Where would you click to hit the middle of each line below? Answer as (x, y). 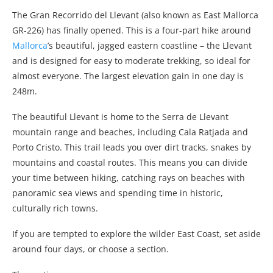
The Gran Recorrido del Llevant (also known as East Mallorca (135, 15)
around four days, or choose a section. (90, 249)
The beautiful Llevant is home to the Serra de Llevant (120, 117)
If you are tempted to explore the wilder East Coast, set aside (136, 234)
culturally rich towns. (55, 208)
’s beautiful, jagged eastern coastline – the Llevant (150, 46)
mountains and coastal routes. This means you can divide (130, 163)
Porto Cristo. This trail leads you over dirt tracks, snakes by (132, 147)
